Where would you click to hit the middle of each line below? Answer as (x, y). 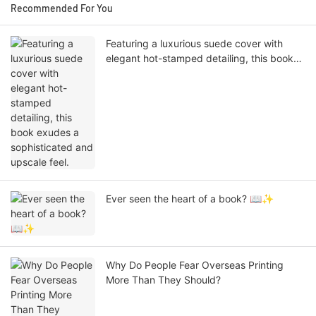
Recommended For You (62, 8)
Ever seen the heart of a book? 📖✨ (190, 199)
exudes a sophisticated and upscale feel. (200, 73)
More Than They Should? (163, 280)
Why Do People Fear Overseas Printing (195, 265)
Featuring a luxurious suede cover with (194, 44)
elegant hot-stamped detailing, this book (200, 59)
